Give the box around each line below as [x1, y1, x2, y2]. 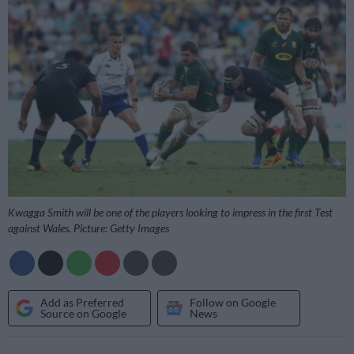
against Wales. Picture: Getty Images [8, 220, 169, 235]
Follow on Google [190, 295, 276, 309]
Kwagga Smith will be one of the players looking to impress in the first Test [8, 205, 333, 219]
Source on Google [40, 306, 126, 320]
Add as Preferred [40, 295, 124, 309]
